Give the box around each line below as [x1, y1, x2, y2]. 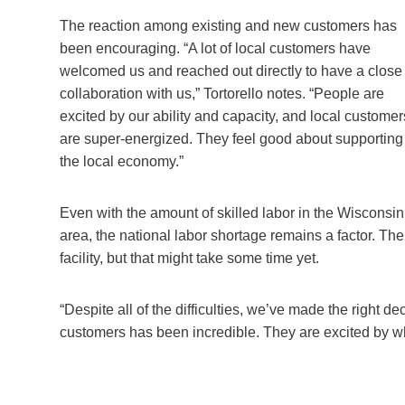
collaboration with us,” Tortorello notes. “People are [60, 85, 384, 101]
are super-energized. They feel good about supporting [60, 130, 403, 146]
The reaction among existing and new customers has [60, 17, 397, 33]
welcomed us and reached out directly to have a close [60, 62, 402, 79]
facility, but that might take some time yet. [60, 250, 319, 266]
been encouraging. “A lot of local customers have [60, 40, 371, 56]
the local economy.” [60, 153, 184, 169]
